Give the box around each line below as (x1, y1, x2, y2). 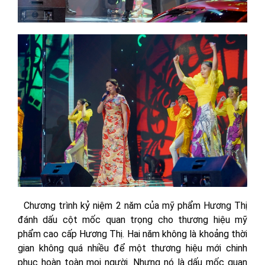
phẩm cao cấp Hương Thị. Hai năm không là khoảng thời (18, 228, 247, 240)
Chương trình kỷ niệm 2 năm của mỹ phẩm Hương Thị (18, 200, 247, 212)
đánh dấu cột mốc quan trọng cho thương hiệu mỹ (18, 214, 247, 226)
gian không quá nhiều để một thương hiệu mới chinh (18, 243, 247, 254)
